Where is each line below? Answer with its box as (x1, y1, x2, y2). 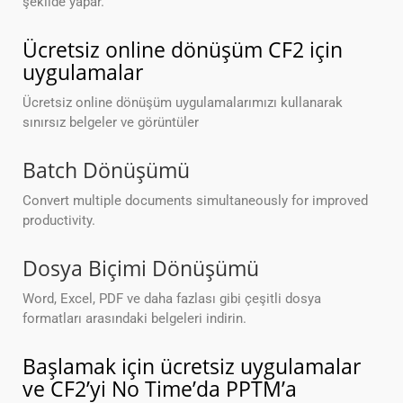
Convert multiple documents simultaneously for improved (22, 193, 368, 210)
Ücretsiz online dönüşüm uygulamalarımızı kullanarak (22, 94, 343, 112)
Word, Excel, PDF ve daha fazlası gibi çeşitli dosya (22, 291, 321, 308)
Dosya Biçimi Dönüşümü (22, 254, 259, 283)
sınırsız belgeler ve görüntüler (22, 114, 199, 131)
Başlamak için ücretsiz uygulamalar (22, 352, 361, 381)
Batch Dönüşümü (22, 156, 190, 185)
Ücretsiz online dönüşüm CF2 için (22, 35, 343, 65)
